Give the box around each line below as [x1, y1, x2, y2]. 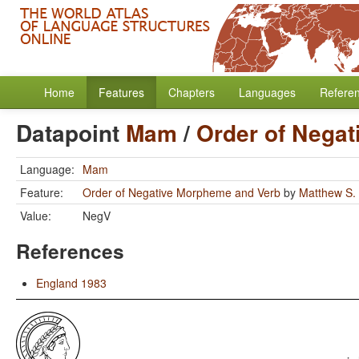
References [16, 236, 124, 265]
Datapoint [16, 116, 126, 149]
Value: [20, 208, 51, 224]
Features [99, 84, 144, 100]
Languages [239, 84, 296, 100]
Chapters [168, 84, 215, 100]
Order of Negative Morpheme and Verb [83, 184, 280, 200]
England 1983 [36, 275, 107, 291]
